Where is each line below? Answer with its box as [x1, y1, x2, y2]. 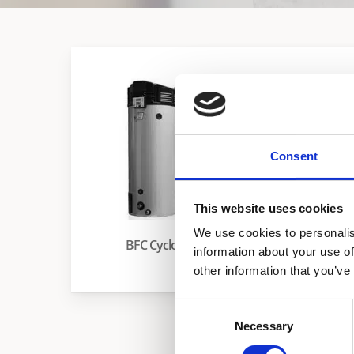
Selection [175, 319, 223, 333]
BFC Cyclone [126, 235, 192, 254]
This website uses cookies [193, 201, 343, 215]
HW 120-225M [264, 235, 339, 254]
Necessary [235, 319, 293, 333]
